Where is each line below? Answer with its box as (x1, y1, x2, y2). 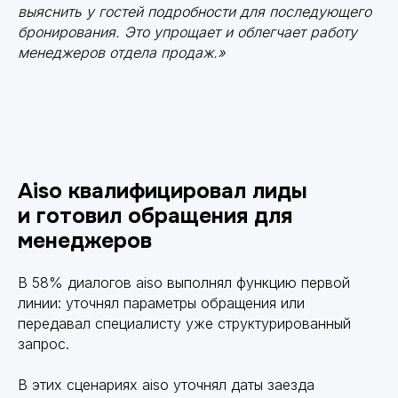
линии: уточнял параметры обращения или (18, 293, 305, 312)
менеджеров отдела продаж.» (18, 43, 226, 61)
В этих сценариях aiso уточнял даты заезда (18, 375, 314, 394)
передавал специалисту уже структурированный (18, 314, 351, 332)
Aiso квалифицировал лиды (18, 177, 307, 204)
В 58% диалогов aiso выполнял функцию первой (18, 273, 350, 291)
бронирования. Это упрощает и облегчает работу (18, 22, 357, 41)
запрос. (18, 334, 69, 353)
